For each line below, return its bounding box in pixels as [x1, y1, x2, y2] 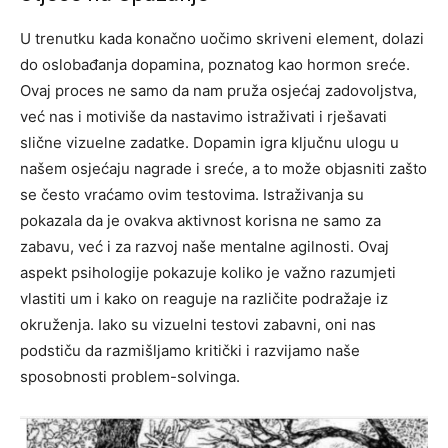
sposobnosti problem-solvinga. [20, 367, 240, 387]
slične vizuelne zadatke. [20, 133, 193, 153]
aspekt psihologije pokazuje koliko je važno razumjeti [20, 263, 396, 283]
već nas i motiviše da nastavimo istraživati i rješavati [20, 107, 387, 127]
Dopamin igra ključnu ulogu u [193, 133, 399, 153]
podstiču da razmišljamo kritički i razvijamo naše [20, 341, 360, 361]
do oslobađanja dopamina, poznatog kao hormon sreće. [20, 55, 410, 75]
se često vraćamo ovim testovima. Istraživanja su [20, 185, 364, 205]
